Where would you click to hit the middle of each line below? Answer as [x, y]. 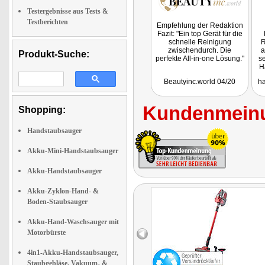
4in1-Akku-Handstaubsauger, [73, 253]
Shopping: [42, 110]
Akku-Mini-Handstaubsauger [73, 151]
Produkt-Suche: [54, 54]
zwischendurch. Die [200, 50]
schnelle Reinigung [200, 42]
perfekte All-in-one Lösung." [200, 59]
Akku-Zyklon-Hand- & [63, 191]
